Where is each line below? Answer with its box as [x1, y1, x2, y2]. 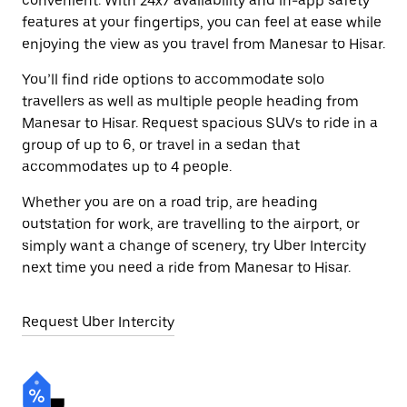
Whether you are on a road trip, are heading [22, 194, 318, 211]
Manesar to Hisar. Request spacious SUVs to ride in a [22, 114, 378, 132]
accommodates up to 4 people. [22, 158, 232, 175]
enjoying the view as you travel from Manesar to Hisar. [22, 35, 385, 53]
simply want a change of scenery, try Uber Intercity [22, 237, 366, 254]
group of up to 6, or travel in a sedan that [22, 136, 300, 154]
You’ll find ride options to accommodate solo [22, 71, 324, 88]
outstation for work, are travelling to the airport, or [22, 215, 360, 233]
